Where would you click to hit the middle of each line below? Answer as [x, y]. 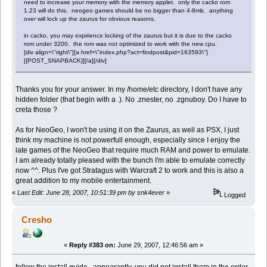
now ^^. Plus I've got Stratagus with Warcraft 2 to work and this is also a [130, 170]
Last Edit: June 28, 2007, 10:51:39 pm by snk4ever [91, 192]
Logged [234, 195]
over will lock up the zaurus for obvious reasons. [90, 18]
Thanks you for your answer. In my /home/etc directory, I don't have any [129, 89]
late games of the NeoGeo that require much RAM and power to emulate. [133, 150]
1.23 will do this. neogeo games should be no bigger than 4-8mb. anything [129, 10]
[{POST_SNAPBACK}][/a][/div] [66, 60]
